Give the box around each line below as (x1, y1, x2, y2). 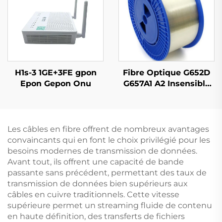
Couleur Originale (129, 100, 204, 110)
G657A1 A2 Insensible (123, 78, 210, 88)
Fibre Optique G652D (123, 67, 210, 77)
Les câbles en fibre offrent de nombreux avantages (7, 124, 209, 134)
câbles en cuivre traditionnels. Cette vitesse (7, 189, 179, 199)
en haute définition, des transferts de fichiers (7, 211, 185, 221)
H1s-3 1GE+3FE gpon (14, 67, 97, 77)
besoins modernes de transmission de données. (7, 146, 197, 156)
